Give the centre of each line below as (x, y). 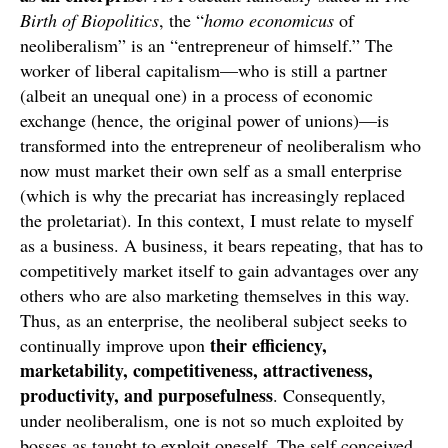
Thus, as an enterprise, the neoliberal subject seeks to (213, 320)
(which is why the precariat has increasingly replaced (212, 195)
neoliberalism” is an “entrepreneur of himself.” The (206, 45)
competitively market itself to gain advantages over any (219, 270)
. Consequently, (329, 395)
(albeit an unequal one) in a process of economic (196, 95)
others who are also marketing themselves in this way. (215, 295)
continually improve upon (115, 345)
